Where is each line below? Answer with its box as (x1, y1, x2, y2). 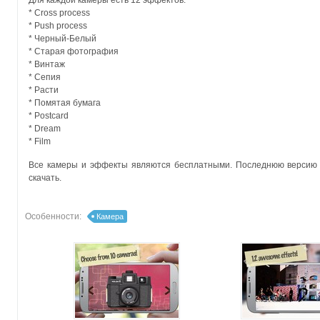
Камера (96, 212, 124, 221)
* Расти (29, 85, 59, 95)
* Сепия (29, 72, 61, 82)
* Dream (29, 124, 61, 134)
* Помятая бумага (29, 98, 101, 108)
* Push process (29, 21, 87, 31)
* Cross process (29, 8, 90, 18)
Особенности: (25, 211, 81, 221)
